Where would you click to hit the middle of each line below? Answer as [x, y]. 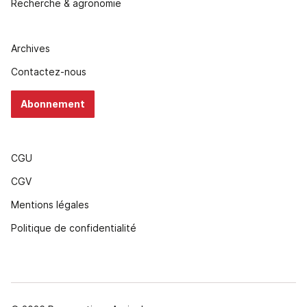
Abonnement [53, 103]
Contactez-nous [49, 71]
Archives [30, 48]
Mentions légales [50, 204]
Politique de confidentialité [74, 228]
